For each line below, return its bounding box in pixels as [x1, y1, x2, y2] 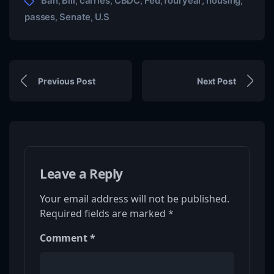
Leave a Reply [40, 165, 124, 183]
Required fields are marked [40, 207, 168, 221]
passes [24, 11, 56, 23]
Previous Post [38, 75, 95, 86]
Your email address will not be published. [40, 192, 229, 206]
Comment [40, 231, 90, 245]
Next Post [196, 75, 236, 86]
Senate [59, 11, 91, 23]
